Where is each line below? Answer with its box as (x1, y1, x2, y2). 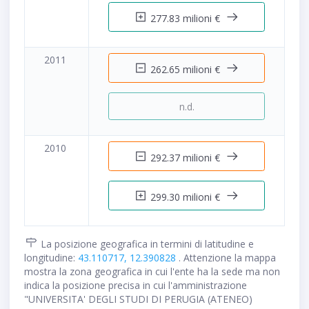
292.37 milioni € (148, 150, 226, 164)
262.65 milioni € (148, 62, 226, 76)
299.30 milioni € (148, 190, 226, 203)
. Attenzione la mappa (179, 251, 276, 265)
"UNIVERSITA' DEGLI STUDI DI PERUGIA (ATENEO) (24, 292, 252, 306)
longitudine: (24, 251, 78, 265)
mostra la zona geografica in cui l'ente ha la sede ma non (24, 265, 280, 279)
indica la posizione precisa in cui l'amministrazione (24, 279, 247, 292)
